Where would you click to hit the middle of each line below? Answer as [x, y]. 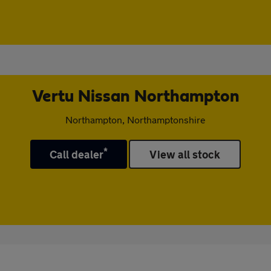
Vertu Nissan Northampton [135, 97]
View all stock [185, 154]
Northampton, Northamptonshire [135, 119]
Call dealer [77, 154]
